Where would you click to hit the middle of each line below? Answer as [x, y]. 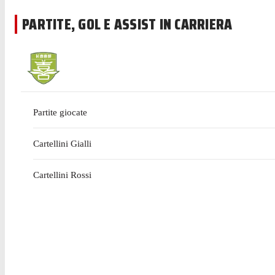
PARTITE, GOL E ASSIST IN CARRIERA [127, 25]
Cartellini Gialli [62, 144]
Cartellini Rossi [62, 175]
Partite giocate [60, 113]
